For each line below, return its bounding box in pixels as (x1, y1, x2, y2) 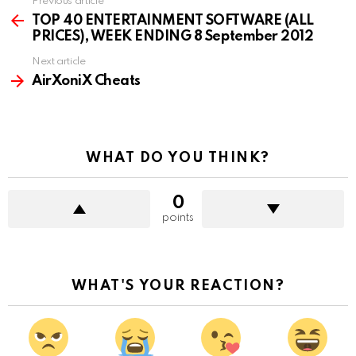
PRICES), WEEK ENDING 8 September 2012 (32, 29, 314, 44)
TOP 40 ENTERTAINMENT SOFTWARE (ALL (32, 13, 314, 28)
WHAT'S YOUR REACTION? (71, 278, 285, 293)
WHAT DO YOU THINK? (86, 150, 270, 165)
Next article (32, 56, 86, 67)
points (162, 211, 194, 223)
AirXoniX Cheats (32, 73, 141, 88)
